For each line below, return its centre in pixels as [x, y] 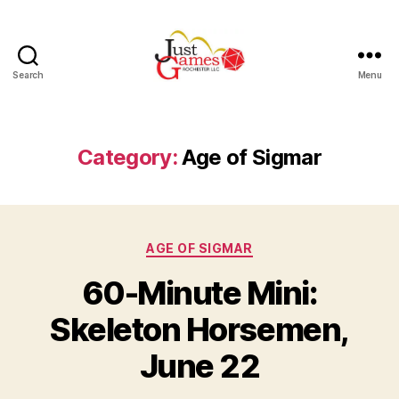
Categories [238, 244]
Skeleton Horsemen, [199, 329]
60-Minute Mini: [199, 293]
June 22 [199, 366]
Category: [127, 157]
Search [28, 75]
